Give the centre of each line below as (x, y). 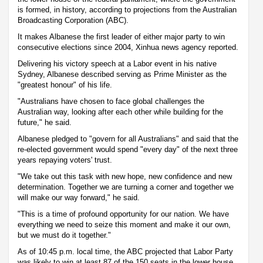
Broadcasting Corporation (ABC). (73, 20)
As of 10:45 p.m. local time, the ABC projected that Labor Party (125, 251)
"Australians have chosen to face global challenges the (111, 101)
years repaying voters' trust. (65, 160)
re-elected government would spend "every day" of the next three (128, 149)
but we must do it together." (64, 235)
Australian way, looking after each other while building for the (120, 112)
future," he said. (45, 122)
